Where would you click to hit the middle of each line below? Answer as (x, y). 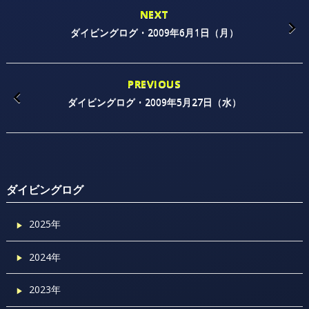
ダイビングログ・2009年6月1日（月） (154, 32)
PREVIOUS (154, 83)
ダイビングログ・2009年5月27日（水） (154, 101)
